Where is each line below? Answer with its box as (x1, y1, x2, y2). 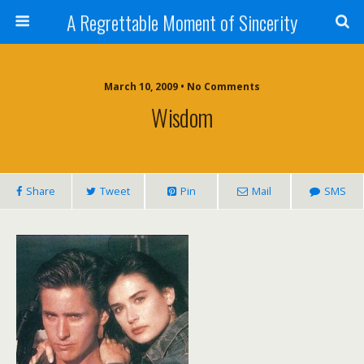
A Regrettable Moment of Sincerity (67, 7, 297, 37)
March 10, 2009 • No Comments (104, 80, 260, 93)
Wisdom (151, 100, 213, 134)
